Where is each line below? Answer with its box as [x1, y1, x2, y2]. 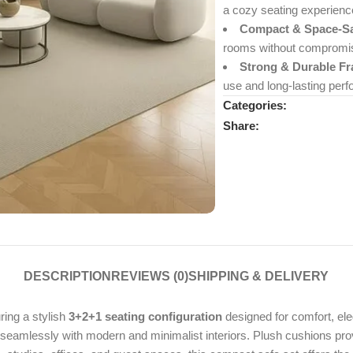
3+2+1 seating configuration [69, 309, 222, 323]
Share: [222, 118, 259, 132]
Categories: [222, 98, 287, 113]
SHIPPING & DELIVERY [188, 269, 329, 283]
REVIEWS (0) [111, 269, 189, 283]
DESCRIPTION [24, 269, 112, 283]
